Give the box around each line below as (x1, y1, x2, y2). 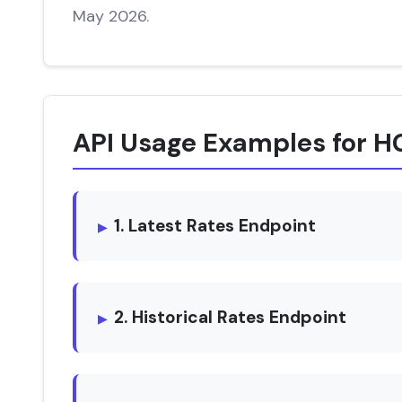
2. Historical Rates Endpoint (114, 306, 346, 328)
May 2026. (73, 5, 149, 27)
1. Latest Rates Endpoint (114, 214, 316, 237)
